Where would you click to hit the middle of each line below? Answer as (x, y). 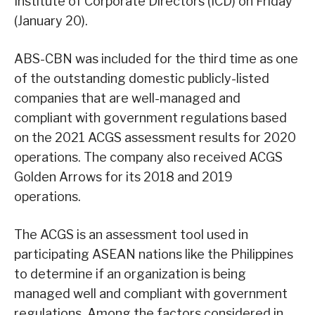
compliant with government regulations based (150, 118)
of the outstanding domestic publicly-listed (142, 79)
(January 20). (51, 21)
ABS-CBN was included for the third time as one (156, 59)
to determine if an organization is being (130, 274)
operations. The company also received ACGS (148, 157)
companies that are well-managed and (127, 98)
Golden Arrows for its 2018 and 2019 (123, 177)
